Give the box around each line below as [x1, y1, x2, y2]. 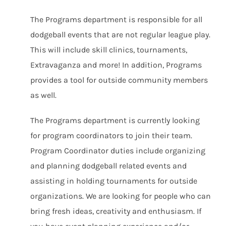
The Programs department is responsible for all [30, 15, 202, 24]
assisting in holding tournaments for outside [30, 176, 197, 186]
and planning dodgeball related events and [30, 161, 187, 171]
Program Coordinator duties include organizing [30, 146, 205, 155]
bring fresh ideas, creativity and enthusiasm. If [30, 206, 201, 216]
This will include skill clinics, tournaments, [30, 45, 187, 54]
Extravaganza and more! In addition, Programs [30, 60, 202, 70]
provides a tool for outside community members [30, 75, 208, 85]
